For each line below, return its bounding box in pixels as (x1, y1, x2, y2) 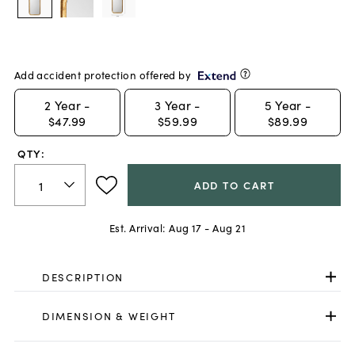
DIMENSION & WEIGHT (41, 308, 176, 324)
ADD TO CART (193, 177, 275, 193)
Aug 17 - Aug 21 (169, 219, 246, 235)
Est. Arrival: (109, 219, 166, 235)
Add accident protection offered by (13, 67, 192, 82)
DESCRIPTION (41, 269, 124, 284)
